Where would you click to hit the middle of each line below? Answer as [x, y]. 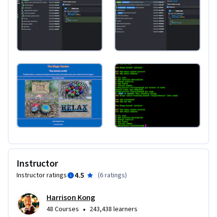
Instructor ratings [42, 176]
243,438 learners [114, 209]
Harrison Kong [71, 198]
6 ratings [112, 176]
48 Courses [63, 209]
